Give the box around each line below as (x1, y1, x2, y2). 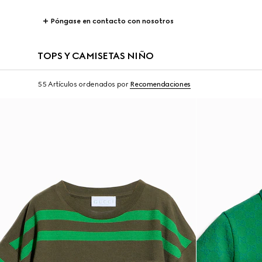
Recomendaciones (130, 80, 191, 88)
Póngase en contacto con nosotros (50, 17, 174, 25)
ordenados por (78, 80, 129, 88)
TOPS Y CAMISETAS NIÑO (37, 50, 154, 61)
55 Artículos (37, 80, 77, 88)
